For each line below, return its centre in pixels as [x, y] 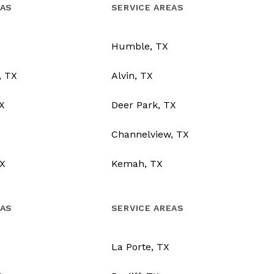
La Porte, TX [140, 247]
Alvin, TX [132, 76]
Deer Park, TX [143, 105]
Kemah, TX [137, 164]
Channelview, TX [150, 135]
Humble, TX [139, 46]
